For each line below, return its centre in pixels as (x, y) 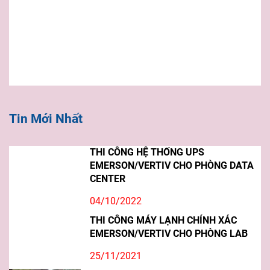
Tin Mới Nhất (46, 119)
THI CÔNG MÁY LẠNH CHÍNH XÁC (164, 221)
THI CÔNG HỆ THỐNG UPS (147, 152)
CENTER (108, 179)
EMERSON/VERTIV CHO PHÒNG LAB (169, 234)
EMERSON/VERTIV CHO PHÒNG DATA (172, 166)
